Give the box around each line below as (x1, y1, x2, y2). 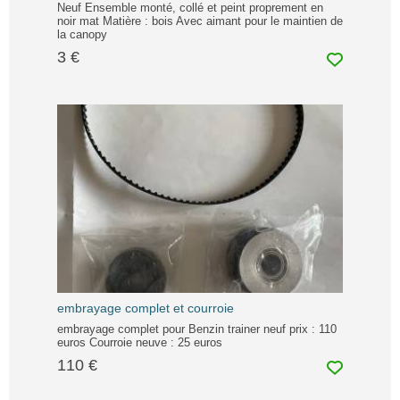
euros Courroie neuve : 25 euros (57, 335, 222, 349)
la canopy (57, 27, 107, 41)
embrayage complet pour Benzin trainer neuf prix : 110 (57, 321, 337, 336)
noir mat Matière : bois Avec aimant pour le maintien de (57, 13, 343, 28)
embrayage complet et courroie (57, 300, 234, 315)
